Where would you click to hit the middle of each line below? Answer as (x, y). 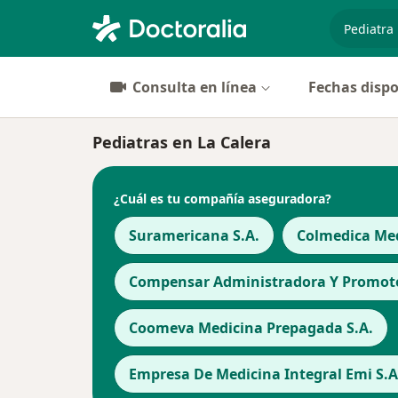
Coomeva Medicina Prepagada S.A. (251, 328)
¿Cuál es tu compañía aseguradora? (223, 198)
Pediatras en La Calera (182, 142)
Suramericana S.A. (194, 235)
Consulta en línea (195, 87)
